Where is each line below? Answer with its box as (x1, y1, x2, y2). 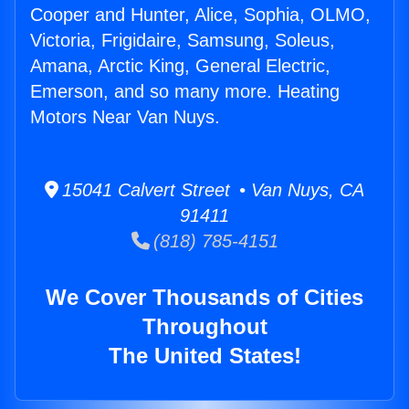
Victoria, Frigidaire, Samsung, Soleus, (30, 30, 335, 51)
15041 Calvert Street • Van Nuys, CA (58, 180, 364, 201)
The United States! (108, 343, 301, 369)
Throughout (142, 314, 267, 340)
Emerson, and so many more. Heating (30, 81, 340, 102)
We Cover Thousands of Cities (46, 285, 363, 310)
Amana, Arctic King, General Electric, (30, 56, 330, 77)
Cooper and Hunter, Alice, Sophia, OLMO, (30, 5, 371, 26)
